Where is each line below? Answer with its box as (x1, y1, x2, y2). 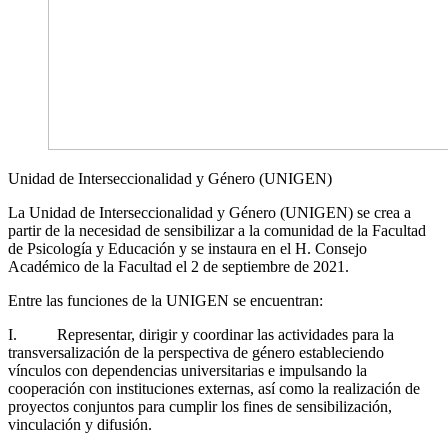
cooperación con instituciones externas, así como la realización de (8, 379, 420, 397)
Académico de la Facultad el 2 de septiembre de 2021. (8, 257, 349, 275)
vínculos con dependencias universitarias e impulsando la (8, 361, 367, 379)
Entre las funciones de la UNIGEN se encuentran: (8, 291, 323, 309)
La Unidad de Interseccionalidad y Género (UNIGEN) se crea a (8, 203, 411, 221)
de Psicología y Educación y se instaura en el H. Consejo (8, 239, 367, 257)
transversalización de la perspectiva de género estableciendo (8, 343, 384, 361)
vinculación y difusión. (8, 415, 152, 433)
